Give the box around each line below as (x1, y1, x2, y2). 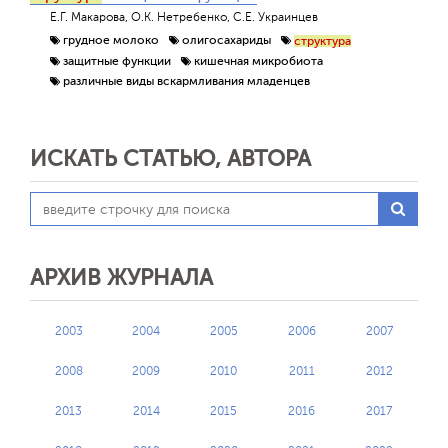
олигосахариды (182, 33, 271, 48)
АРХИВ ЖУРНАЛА (30, 265, 213, 291)
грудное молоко (63, 33, 159, 48)
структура (294, 34, 351, 49)
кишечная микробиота (194, 53, 323, 68)
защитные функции (63, 53, 171, 68)
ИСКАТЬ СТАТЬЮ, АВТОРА (30, 146, 311, 172)
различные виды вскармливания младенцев (63, 74, 310, 89)
